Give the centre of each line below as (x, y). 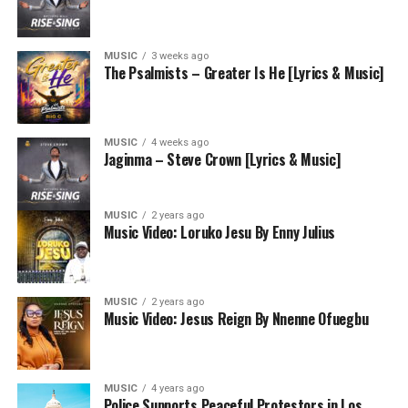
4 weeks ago (179, 143)
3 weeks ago (179, 56)
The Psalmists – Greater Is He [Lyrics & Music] (243, 73)
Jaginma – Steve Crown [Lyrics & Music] (222, 159)
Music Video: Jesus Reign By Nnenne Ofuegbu (236, 319)
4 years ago (177, 388)
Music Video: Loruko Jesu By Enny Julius (219, 232)
